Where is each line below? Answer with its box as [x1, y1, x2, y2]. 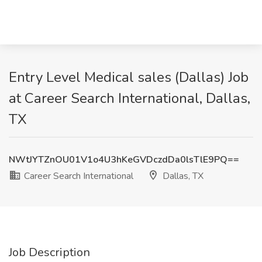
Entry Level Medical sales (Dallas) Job [9, 68, 249, 87]
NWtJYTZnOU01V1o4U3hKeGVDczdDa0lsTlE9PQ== [9, 153, 239, 166]
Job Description [9, 244, 90, 260]
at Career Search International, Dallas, [9, 89, 250, 108]
